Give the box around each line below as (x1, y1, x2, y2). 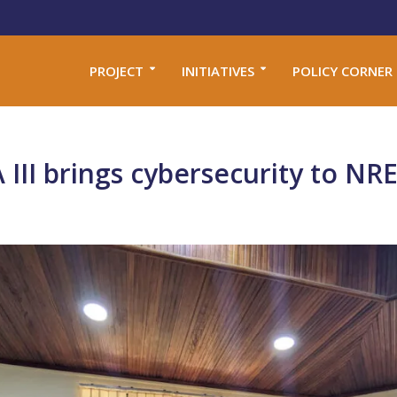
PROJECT (89, 61, 144, 80)
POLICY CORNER (292, 61, 393, 80)
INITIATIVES (181, 61, 254, 80)
